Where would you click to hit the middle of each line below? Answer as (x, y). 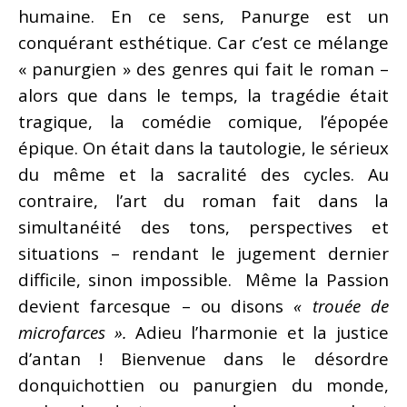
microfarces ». (73, 332)
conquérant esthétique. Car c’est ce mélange (203, 42)
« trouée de (342, 305)
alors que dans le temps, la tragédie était (203, 94)
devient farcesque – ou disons (156, 305)
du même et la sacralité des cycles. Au (203, 174)
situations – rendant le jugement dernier (203, 253)
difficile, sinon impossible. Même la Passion (203, 279)
